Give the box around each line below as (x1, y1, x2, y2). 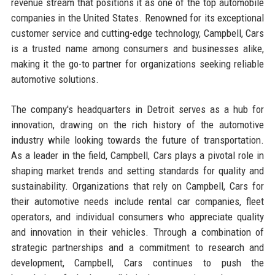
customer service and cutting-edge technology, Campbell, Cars (10, 26, 265, 39)
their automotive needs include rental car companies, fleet (10, 195, 265, 207)
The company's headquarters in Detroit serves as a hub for (10, 103, 265, 115)
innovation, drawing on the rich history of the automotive (10, 118, 265, 131)
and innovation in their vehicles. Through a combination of (10, 225, 265, 238)
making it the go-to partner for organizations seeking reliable (10, 57, 265, 70)
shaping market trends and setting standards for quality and (10, 164, 265, 177)
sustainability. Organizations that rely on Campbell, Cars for (10, 179, 265, 192)
